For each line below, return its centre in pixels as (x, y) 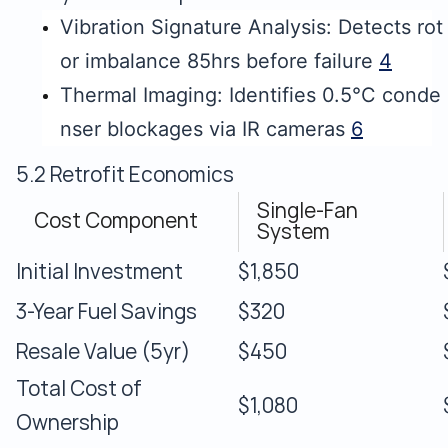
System (293, 231)
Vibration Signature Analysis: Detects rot (251, 27)
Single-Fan (307, 210)
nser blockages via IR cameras (205, 129)
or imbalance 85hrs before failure (219, 61)
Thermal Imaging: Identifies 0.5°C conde (250, 95)
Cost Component (116, 220)
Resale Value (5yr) (103, 351)
